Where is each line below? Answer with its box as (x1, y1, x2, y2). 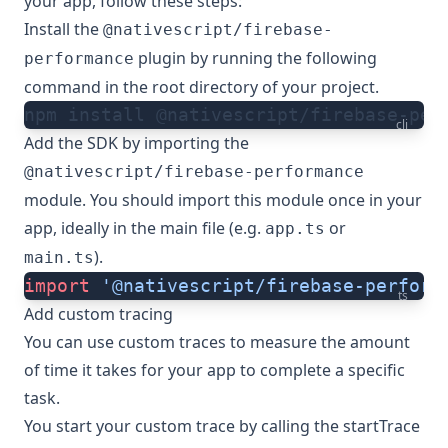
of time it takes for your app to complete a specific (24, 359, 405, 382)
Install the (24, 18, 103, 41)
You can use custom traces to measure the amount (24, 331, 410, 354)
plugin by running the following (134, 47, 377, 70)
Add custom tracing (24, 303, 173, 326)
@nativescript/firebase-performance (24, 162, 364, 182)
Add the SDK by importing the (24, 132, 249, 155)
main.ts (24, 248, 94, 268)
